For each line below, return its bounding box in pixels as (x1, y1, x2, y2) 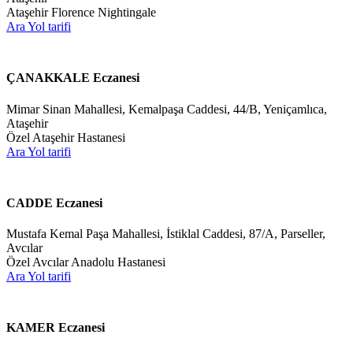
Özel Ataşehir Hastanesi (6, 130, 125, 144)
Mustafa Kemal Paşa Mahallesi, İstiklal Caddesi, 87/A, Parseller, (6, 227, 325, 241)
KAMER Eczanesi (6, 321, 105, 335)
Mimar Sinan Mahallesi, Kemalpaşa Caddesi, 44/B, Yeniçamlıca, (6, 102, 327, 116)
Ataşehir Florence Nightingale (6, 6, 156, 20)
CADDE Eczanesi (6, 195, 102, 210)
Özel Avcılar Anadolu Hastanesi (6, 255, 165, 269)
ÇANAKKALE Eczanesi (6, 71, 139, 85)
